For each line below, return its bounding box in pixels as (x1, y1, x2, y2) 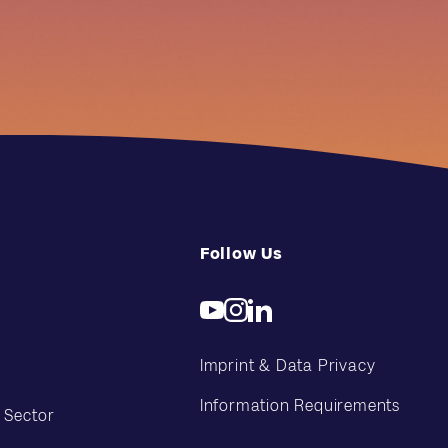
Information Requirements (199, 397, 400, 414)
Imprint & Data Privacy (199, 357, 376, 374)
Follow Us (199, 245, 283, 262)
